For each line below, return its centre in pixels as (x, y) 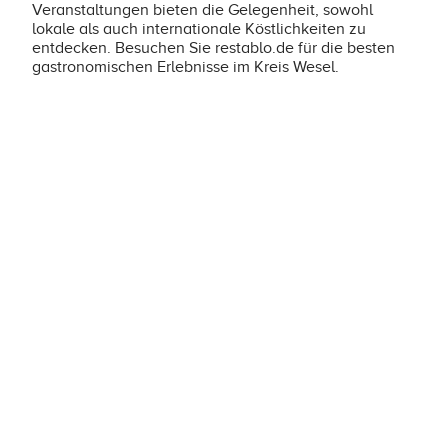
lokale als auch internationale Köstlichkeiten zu (199, 29)
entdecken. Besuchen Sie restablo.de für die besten (213, 48)
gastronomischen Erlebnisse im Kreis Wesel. (185, 67)
